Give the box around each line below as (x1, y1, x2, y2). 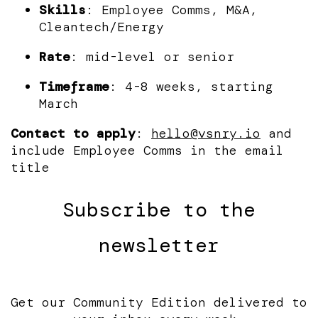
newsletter (99, 232, 219, 259)
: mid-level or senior (70, 48, 234, 65)
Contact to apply (11, 124, 136, 142)
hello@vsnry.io (151, 124, 261, 142)
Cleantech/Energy (39, 18, 164, 35)
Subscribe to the (62, 197, 256, 224)
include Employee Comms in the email (11, 141, 284, 159)
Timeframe (39, 77, 109, 95)
